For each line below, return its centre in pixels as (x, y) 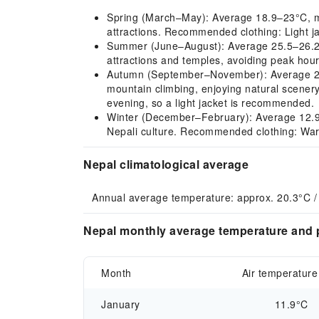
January (121, 304)
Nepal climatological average (166, 164)
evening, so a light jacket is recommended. (210, 103)
